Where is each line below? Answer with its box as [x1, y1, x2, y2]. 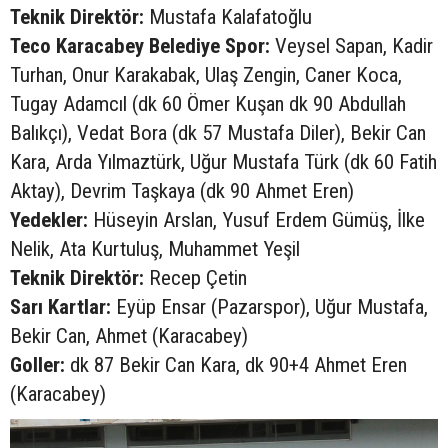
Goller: [10, 353, 65, 378]
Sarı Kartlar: [10, 295, 111, 320]
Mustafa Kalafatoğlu [144, 5, 312, 30]
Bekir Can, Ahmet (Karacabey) [10, 324, 248, 349]
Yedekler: [10, 208, 88, 233]
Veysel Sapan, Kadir [270, 34, 433, 59]
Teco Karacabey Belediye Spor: [10, 34, 270, 59]
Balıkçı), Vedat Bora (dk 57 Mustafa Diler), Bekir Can [10, 121, 426, 146]
